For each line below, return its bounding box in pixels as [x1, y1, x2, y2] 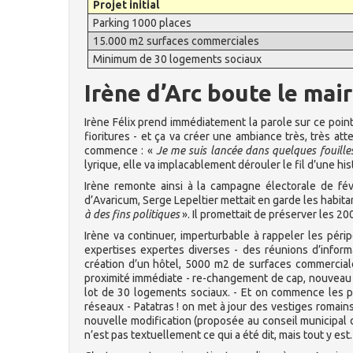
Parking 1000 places [93, 17, 192, 29]
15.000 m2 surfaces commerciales [93, 35, 260, 47]
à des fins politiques [84, 208, 180, 221]
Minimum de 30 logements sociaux [93, 53, 262, 65]
